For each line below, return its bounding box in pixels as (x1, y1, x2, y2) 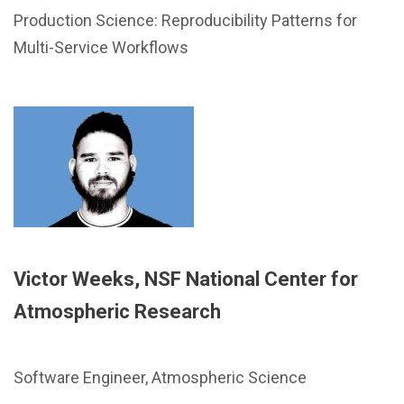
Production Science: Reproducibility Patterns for (14, 11, 357, 30)
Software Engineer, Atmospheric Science (14, 368, 307, 387)
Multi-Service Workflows (14, 38, 188, 57)
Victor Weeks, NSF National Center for (14, 268, 358, 290)
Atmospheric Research (14, 300, 221, 323)
